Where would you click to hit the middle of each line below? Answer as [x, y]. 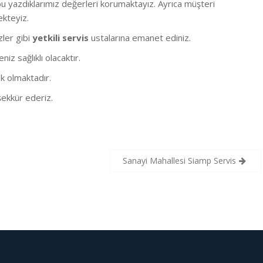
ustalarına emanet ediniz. [140, 38]
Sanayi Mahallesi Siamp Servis [180, 160]
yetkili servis [60, 38]
